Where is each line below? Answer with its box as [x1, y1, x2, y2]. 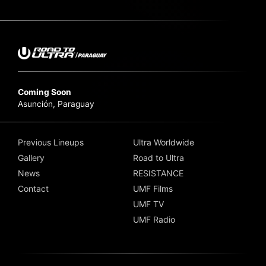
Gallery [18, 153, 45, 163]
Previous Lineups [18, 137, 84, 148]
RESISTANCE [133, 168, 183, 179]
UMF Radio [133, 214, 175, 225]
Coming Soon [18, 87, 71, 97]
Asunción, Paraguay [18, 99, 94, 109]
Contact [18, 183, 49, 194]
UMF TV [133, 199, 164, 210]
